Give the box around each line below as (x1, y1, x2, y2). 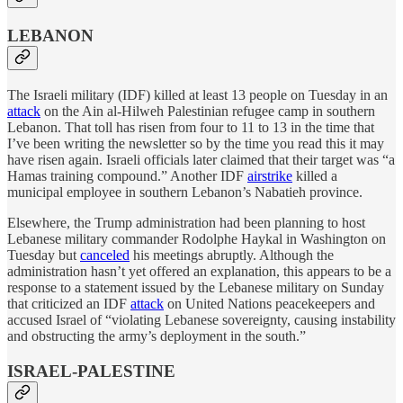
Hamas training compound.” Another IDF (7, 167, 247, 184)
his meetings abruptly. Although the (130, 246, 334, 263)
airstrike (247, 167, 292, 184)
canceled (80, 246, 130, 263)
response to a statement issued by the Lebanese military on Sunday (7, 279, 384, 295)
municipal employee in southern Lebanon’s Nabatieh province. (7, 184, 363, 200)
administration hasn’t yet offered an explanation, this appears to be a (7, 263, 391, 279)
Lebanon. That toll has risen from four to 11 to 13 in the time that (7, 119, 374, 135)
